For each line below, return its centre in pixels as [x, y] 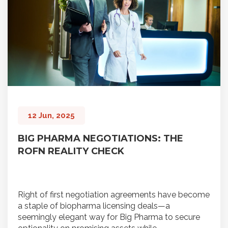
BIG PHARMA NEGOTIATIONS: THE [101, 138]
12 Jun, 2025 [51, 116]
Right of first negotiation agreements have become [114, 195]
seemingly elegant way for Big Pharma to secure [109, 217]
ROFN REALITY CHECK [71, 151]
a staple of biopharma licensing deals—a [94, 206]
